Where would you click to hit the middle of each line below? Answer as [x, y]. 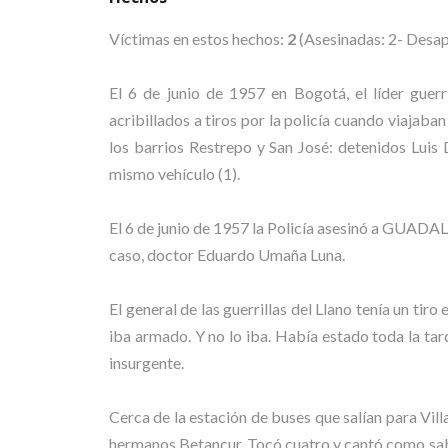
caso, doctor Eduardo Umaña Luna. [227, 254]
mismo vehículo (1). [174, 173]
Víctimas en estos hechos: [198, 38]
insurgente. [146, 362]
